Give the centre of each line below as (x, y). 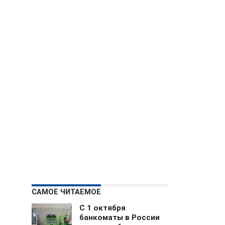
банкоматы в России (120, 217)
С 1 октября (102, 208)
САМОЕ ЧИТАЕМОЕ (66, 192)
